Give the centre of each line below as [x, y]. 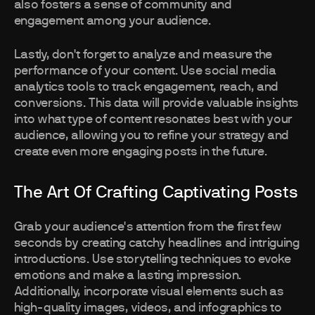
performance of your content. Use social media [145, 71]
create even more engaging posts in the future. [141, 152]
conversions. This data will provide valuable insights [156, 104]
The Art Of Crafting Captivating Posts [156, 193]
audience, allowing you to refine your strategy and [151, 136]
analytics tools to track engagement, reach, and [146, 88]
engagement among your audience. [112, 21]
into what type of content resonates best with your [153, 120]
